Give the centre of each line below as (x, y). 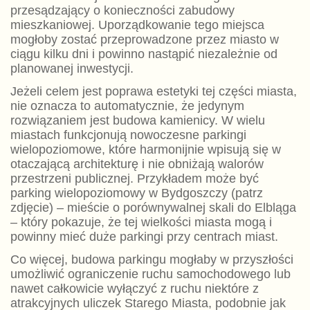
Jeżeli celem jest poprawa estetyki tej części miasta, (153, 92)
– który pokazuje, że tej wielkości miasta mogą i (141, 222)
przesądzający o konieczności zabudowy (122, 11)
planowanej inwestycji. (72, 69)
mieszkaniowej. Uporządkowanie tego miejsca (137, 25)
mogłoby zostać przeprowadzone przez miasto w (144, 40)
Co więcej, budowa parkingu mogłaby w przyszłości (152, 260)
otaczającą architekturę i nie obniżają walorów (137, 164)
